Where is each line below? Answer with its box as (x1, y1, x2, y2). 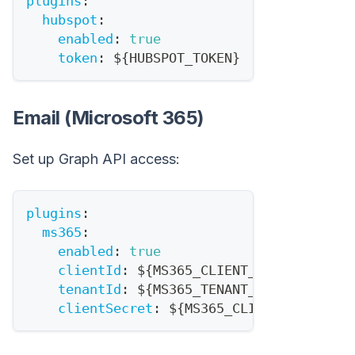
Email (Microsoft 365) (13, 106, 204, 130)
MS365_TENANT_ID (153, 281, 272, 298)
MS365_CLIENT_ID (153, 262, 272, 279)
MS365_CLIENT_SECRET (185, 300, 335, 317)
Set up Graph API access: (13, 151, 180, 168)
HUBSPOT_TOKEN (129, 50, 232, 67)
